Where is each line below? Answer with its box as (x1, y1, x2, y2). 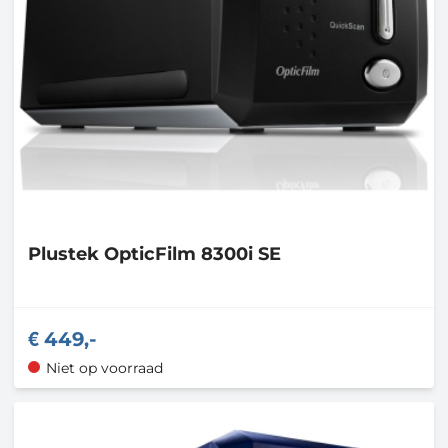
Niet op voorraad (45, 358, 163, 377)
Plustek (28, 243, 104, 266)
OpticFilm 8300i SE (104, 243, 281, 266)
